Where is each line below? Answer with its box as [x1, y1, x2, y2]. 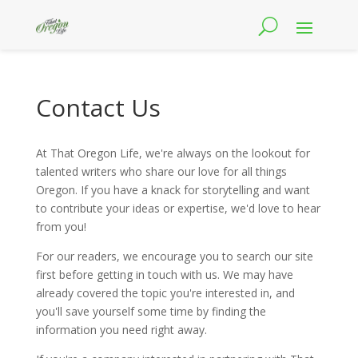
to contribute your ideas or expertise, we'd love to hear [35, 201, 320, 216]
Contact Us [35, 91, 161, 124]
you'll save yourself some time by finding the [35, 304, 266, 319]
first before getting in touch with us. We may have [35, 267, 293, 282]
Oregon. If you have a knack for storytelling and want [35, 182, 310, 197]
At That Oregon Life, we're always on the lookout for [35, 145, 310, 161]
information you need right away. [35, 322, 207, 337]
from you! [35, 219, 86, 234]
